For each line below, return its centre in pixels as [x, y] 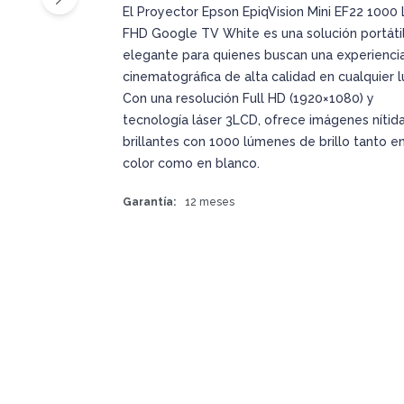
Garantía [147, 202]
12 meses [209, 202]
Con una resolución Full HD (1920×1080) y [248, 98]
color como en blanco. [191, 163]
